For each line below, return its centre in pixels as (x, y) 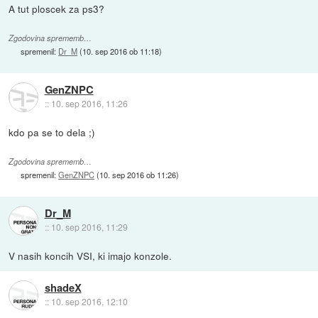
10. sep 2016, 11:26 (89, 104)
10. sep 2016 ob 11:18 (121, 51)
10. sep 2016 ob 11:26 (138, 175)
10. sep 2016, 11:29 (89, 227)
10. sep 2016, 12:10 (89, 302)
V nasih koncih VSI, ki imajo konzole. (91, 256)
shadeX (63, 288)
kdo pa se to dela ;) (52, 132)
